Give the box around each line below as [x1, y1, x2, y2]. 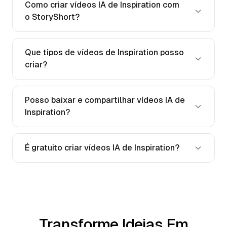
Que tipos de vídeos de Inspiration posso [25, 47, 184, 57]
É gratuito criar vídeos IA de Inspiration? [25, 142, 179, 153]
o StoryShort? [25, 12, 80, 22]
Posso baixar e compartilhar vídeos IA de [25, 95, 185, 105]
